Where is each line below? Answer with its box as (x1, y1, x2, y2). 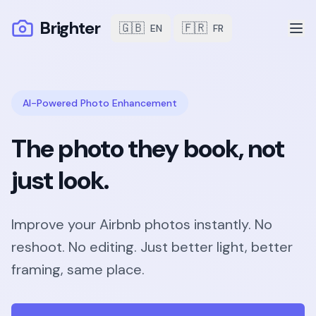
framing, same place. (11, 260, 145, 279)
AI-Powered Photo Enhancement (23, 97, 177, 109)
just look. (11, 164, 109, 197)
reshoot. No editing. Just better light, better (11, 238, 293, 256)
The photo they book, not (11, 132, 285, 165)
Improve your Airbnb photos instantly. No (11, 215, 272, 233)
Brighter (39, 17, 100, 39)
